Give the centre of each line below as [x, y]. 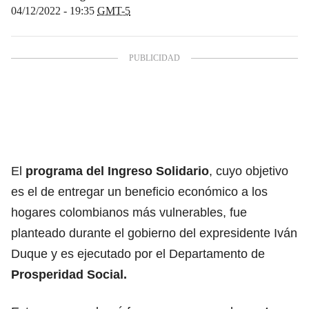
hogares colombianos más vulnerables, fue [129, 212]
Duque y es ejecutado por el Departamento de [138, 253]
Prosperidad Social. [69, 274]
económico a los [223, 191]
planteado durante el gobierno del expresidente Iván [154, 233]
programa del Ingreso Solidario [117, 171]
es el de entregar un [68, 191]
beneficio [151, 191]
